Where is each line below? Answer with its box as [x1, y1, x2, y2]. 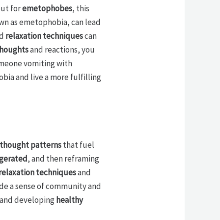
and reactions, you [28, 44, 95, 55]
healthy [55, 194, 83, 205]
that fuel [61, 139, 94, 150]
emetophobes [22, 3, 72, 14]
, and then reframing [27, 153, 99, 164]
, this [72, 3, 89, 14]
